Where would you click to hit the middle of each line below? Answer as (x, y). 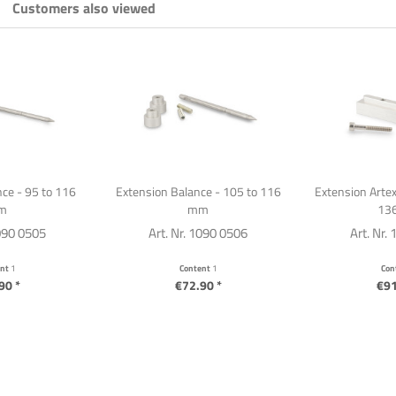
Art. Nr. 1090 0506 (198, 233)
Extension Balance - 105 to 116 (198, 191)
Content (195, 268)
